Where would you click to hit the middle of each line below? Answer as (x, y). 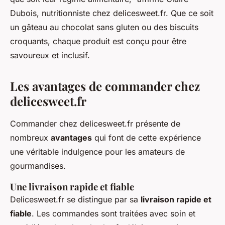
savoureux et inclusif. (50, 55)
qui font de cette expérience (146, 138)
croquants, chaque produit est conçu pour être (98, 41)
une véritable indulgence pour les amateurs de (97, 152)
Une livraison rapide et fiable (72, 187)
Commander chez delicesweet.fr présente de (95, 124)
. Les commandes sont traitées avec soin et (114, 214)
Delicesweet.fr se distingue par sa (75, 200)
